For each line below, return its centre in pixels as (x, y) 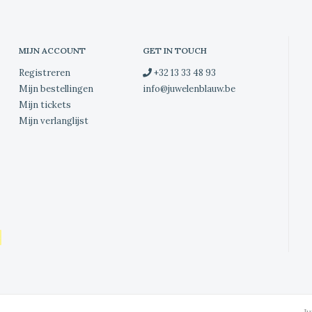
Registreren (44, 72)
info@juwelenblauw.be (189, 88)
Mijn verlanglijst (53, 120)
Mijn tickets (45, 104)
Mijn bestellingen (56, 88)
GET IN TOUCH (175, 50)
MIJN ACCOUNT (52, 50)
